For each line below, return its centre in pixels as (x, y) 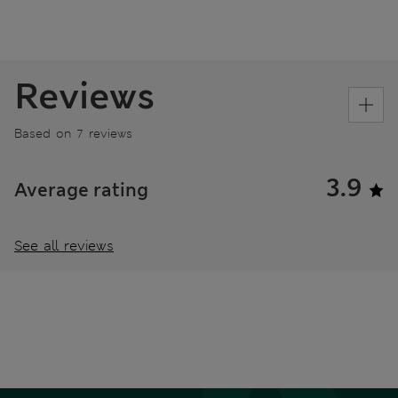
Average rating (81, 191)
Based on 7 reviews (73, 134)
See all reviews (64, 246)
